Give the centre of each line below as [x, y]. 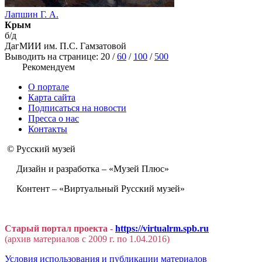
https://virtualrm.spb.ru [162, 229]
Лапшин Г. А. [32, 15]
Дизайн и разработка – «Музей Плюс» [87, 169]
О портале [49, 87]
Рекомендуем [49, 67]
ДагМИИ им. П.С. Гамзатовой [65, 46]
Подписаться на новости [77, 108]
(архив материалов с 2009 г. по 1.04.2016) [87, 239]
